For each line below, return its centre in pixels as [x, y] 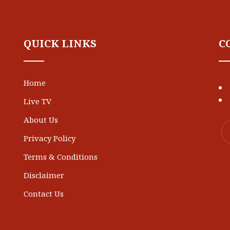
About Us [41, 121]
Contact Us [44, 195]
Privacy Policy [50, 139]
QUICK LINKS [60, 44]
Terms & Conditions [61, 158]
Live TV [37, 102]
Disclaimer [44, 176]
